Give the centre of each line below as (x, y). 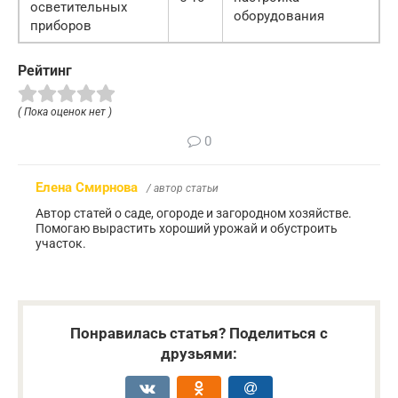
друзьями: (199, 354)
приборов (61, 25)
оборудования (279, 16)
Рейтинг (45, 70)
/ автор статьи (183, 189)
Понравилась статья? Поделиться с (199, 334)
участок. (61, 244)
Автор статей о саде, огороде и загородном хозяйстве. (194, 214)
